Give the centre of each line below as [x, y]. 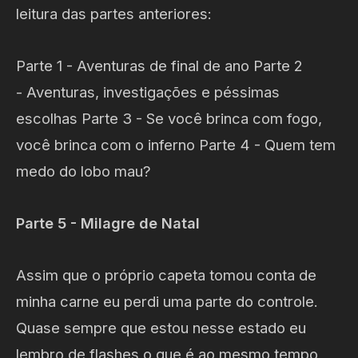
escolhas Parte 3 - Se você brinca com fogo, [169, 118]
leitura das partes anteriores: [114, 13]
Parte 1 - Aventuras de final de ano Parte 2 [159, 65]
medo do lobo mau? [84, 171]
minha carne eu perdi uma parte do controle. [167, 301]
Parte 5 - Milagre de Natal [108, 223]
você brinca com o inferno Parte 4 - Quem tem [176, 144]
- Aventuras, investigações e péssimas [148, 91]
